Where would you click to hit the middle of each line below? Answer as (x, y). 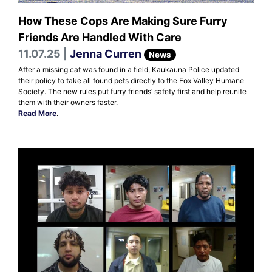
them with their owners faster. (68, 102)
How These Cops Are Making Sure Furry (123, 21)
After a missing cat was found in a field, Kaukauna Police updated (129, 69)
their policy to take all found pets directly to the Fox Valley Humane (131, 80)
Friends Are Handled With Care (100, 37)
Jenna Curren (106, 53)
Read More (37, 113)
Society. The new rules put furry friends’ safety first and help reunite (132, 91)
